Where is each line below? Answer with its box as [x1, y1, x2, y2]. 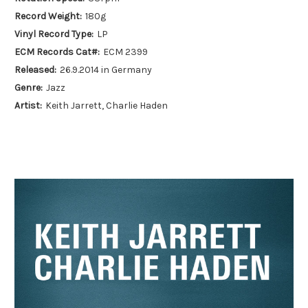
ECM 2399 [102, 46, 148, 58]
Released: [14, 63, 56, 76]
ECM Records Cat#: [14, 46, 100, 58]
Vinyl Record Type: [14, 28, 93, 41]
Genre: [14, 81, 43, 93]
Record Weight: [14, 10, 82, 23]
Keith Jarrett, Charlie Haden [45, 99, 168, 111]
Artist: [14, 99, 42, 111]
